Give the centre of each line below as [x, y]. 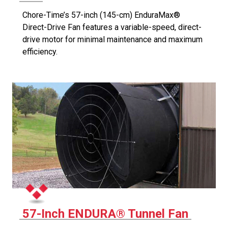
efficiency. [40, 52]
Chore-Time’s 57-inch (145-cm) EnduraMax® [101, 15]
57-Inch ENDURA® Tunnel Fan [105, 214]
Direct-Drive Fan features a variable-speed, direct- [112, 27]
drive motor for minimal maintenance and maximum [112, 39]
